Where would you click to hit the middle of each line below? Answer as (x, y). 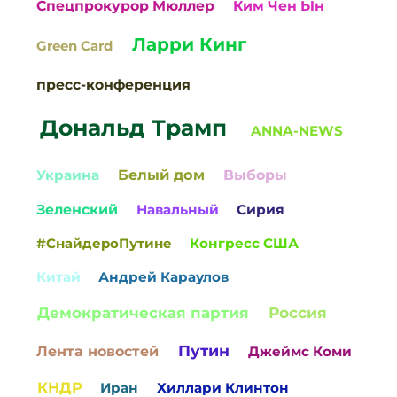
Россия (297, 312)
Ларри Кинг (190, 45)
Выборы (255, 175)
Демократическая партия (143, 312)
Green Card (75, 46)
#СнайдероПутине (105, 244)
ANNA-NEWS (296, 130)
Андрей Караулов (164, 277)
